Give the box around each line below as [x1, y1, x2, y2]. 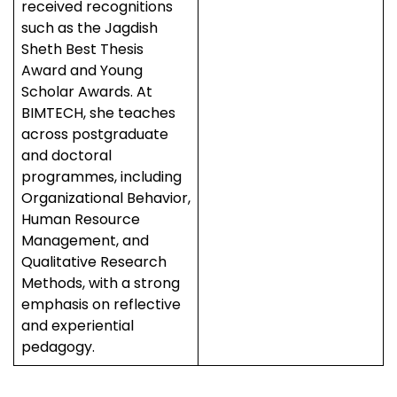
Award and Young [21, 60, 143, 81]
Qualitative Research [21, 252, 167, 272]
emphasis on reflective [21, 294, 181, 315]
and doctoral [21, 145, 112, 166]
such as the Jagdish [21, 18, 158, 38]
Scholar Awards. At [21, 82, 152, 102]
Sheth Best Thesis [21, 39, 144, 59]
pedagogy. [21, 337, 98, 357]
